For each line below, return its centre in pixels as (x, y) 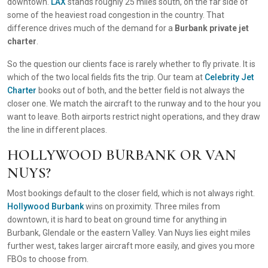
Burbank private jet (212, 28)
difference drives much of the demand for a (91, 28)
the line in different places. (57, 130)
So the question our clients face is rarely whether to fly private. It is (131, 64)
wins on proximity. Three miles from (152, 206)
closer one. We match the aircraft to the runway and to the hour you (134, 103)
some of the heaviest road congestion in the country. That (116, 15)
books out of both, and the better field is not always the (141, 90)
